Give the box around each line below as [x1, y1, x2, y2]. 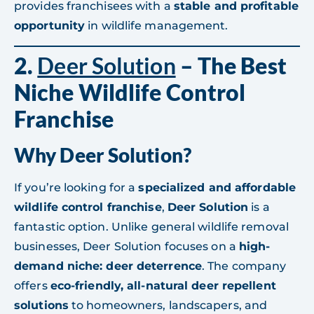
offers [14, 279, 50, 293]
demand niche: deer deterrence [14, 259, 202, 273]
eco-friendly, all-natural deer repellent [50, 279, 276, 293]
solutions [14, 299, 69, 313]
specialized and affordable [138, 181, 296, 195]
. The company [201, 259, 287, 273]
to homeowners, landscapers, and [68, 299, 268, 313]
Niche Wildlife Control [14, 78, 246, 107]
